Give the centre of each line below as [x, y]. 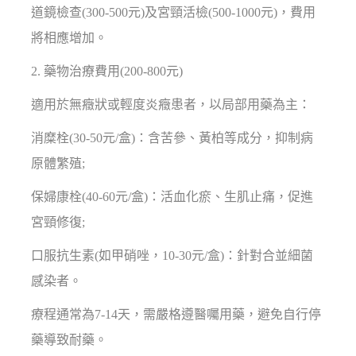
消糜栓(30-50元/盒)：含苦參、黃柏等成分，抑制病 [172, 138]
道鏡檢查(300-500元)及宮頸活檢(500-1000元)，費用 [174, 13]
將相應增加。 [70, 38]
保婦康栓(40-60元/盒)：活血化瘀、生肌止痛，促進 [172, 197]
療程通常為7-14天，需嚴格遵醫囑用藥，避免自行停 [176, 315]
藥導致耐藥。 [70, 340]
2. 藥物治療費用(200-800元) [107, 72]
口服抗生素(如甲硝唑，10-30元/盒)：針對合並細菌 [172, 256]
